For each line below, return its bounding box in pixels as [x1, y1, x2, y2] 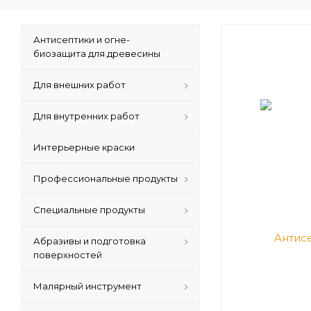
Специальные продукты [33, 203, 145, 215]
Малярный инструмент [33, 280, 142, 292]
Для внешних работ [33, 78, 126, 90]
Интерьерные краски [33, 141, 135, 153]
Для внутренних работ [33, 110, 140, 121]
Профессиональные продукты [33, 172, 178, 184]
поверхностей [33, 249, 102, 260]
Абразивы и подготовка [33, 235, 146, 246]
